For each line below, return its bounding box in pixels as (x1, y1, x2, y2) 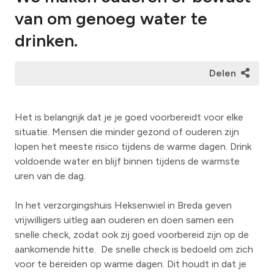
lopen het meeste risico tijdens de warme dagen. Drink (15, 141, 251, 153)
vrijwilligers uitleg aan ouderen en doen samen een (15, 214, 234, 226)
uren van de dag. (15, 170, 86, 182)
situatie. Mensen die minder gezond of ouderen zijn (15, 126, 239, 138)
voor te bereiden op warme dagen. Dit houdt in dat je (15, 258, 246, 270)
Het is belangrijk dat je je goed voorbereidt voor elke (15, 111, 243, 124)
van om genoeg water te (15, 8, 207, 29)
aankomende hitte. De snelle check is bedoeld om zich (15, 243, 253, 256)
